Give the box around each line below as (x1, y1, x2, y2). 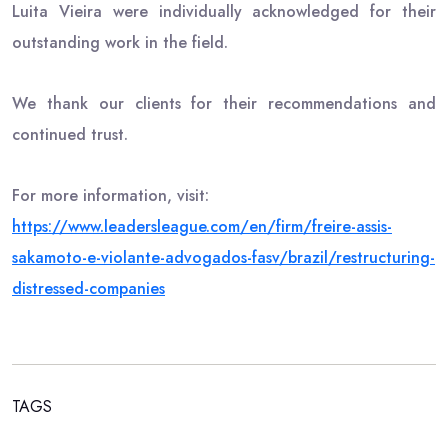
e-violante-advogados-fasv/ (87, 246, 288, 270)
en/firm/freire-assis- (249, 215, 392, 239)
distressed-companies (12, 277, 165, 301)
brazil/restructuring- (288, 246, 435, 270)
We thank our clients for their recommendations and (12, 92, 436, 116)
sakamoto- (12, 246, 87, 270)
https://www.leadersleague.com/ (12, 215, 249, 239)
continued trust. (12, 123, 128, 147)
